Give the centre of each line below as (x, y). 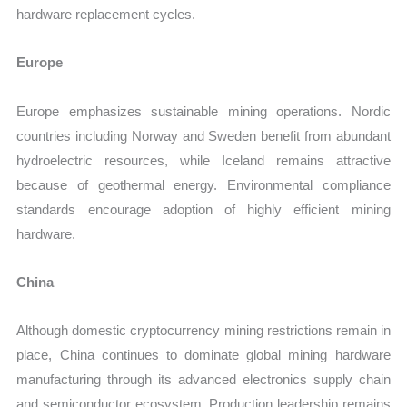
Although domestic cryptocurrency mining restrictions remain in (203, 331)
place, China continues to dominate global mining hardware (203, 355)
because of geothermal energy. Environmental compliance (203, 184)
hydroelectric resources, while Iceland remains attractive (203, 160)
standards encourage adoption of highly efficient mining (203, 209)
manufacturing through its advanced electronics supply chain (203, 380)
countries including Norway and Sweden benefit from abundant (203, 135)
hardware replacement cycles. (106, 15)
